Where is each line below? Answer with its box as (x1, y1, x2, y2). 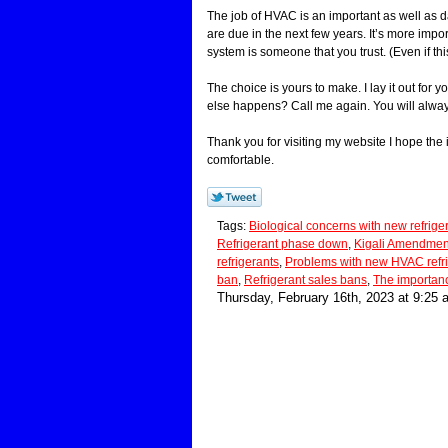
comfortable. (207, 153, 274, 167)
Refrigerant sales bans (244, 273, 367, 287)
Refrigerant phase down (217, 237, 348, 251)
